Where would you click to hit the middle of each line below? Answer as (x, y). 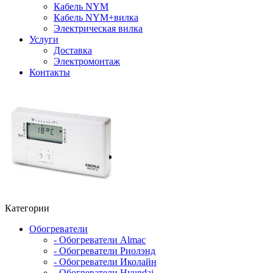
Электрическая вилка (98, 28)
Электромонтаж (87, 61)
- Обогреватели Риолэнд (105, 250)
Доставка (73, 50)
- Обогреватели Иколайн (105, 261)
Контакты (50, 72)
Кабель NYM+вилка (96, 17)
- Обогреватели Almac (100, 239)
